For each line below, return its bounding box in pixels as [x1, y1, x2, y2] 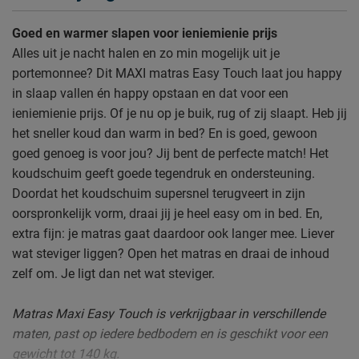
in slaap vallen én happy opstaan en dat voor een [12, 85, 288, 101]
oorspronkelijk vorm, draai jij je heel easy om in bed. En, [12, 205, 322, 221]
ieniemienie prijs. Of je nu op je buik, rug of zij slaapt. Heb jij [12, 105, 347, 121]
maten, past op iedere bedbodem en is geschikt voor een [12, 325, 328, 341]
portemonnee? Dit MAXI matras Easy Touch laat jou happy [12, 65, 342, 81]
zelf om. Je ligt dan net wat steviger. [12, 265, 215, 281]
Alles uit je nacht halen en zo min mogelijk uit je [12, 45, 280, 61]
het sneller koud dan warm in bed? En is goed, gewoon [12, 125, 317, 141]
